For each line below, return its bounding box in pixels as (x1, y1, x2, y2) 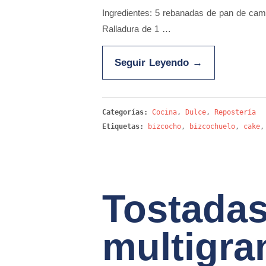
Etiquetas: (102, 122, 144, 131)
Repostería (214, 108, 256, 116)
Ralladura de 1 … (102, 24, 171, 34)
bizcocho (148, 122, 181, 131)
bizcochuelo (189, 122, 235, 131)
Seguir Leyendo (115, 57, 192, 68)
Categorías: (102, 108, 152, 116)
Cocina (152, 108, 177, 116)
